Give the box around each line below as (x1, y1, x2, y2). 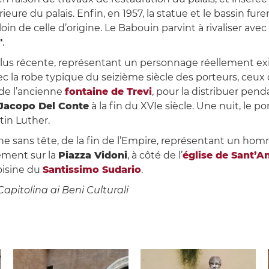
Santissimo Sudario (42, 164, 141, 176)
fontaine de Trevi (64, 86, 152, 98)
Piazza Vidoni (58, 150, 127, 162)
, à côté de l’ (127, 150, 183, 162)
